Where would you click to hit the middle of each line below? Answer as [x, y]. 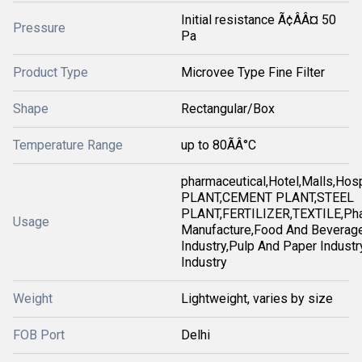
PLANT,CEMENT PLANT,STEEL [267, 198]
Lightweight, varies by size [257, 299]
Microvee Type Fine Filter [253, 72]
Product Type [51, 72]
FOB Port [39, 335]
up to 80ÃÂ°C [219, 145]
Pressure [39, 28]
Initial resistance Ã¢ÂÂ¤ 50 [259, 20]
